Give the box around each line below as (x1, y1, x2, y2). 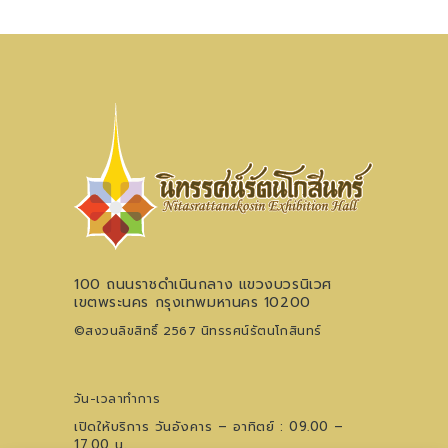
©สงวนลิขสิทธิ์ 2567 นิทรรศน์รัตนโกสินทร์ (74, 322, 322, 341)
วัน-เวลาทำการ (74, 390, 161, 409)
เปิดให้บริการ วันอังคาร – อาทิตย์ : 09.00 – (74, 417, 344, 437)
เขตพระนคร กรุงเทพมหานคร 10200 (74, 292, 311, 314)
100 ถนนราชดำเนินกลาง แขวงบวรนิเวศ (74, 274, 332, 296)
